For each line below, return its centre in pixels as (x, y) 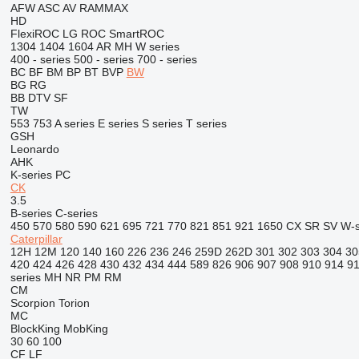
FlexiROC (34, 34)
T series (206, 123)
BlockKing (35, 329)
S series (162, 123)
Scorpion (32, 303)
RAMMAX (103, 8)
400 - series (40, 59)
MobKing (85, 329)
